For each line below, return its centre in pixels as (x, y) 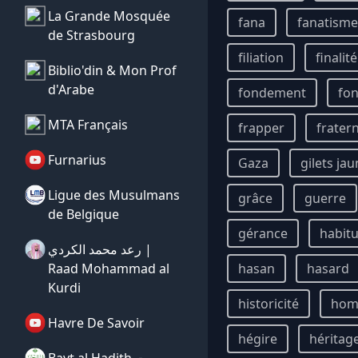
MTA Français (88, 125)
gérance (263, 233)
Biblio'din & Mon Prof (112, 70)
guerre (325, 198)
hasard (328, 268)
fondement (272, 93)
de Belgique (84, 214)
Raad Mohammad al (109, 268)
